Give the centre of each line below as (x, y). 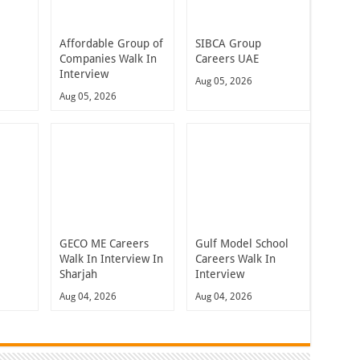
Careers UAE (227, 58)
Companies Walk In (108, 58)
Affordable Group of (111, 43)
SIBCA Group (228, 43)
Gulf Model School (241, 243)
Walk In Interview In (111, 258)
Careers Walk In (235, 258)
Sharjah (78, 274)
